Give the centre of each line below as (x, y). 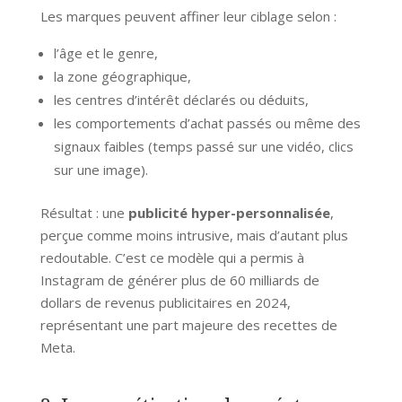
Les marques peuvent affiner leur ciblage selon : (188, 16)
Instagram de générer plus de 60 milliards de (179, 280)
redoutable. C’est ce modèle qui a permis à (172, 257)
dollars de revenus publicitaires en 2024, (165, 302)
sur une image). (100, 169)
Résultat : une (84, 212)
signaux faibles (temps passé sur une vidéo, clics (203, 146)
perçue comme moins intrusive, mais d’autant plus (194, 235)
